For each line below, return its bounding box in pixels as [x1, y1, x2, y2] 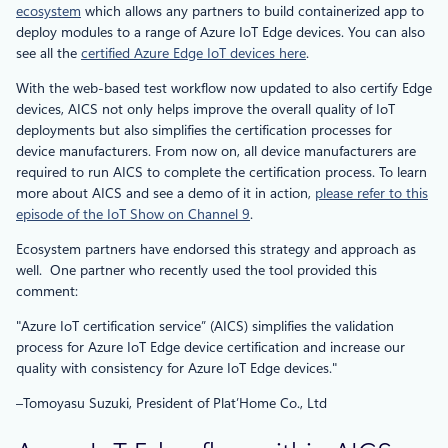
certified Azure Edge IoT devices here [81, 44, 306, 61]
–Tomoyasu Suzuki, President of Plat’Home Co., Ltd [16, 394, 327, 411]
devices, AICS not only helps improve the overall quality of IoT [16, 100, 395, 117]
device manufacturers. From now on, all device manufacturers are [16, 142, 416, 159]
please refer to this [315, 184, 428, 201]
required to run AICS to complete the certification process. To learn [16, 163, 427, 180]
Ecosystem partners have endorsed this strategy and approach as [16, 240, 416, 257]
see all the [16, 44, 81, 61]
